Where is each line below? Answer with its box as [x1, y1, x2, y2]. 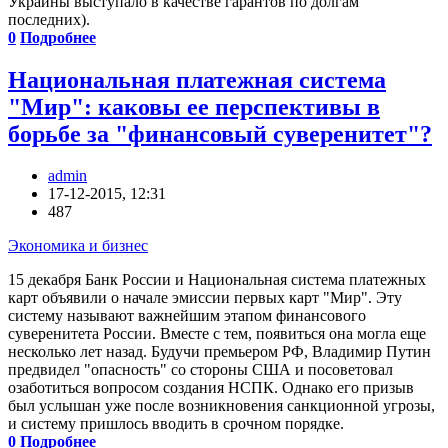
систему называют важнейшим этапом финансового [8, 307, 366, 325]
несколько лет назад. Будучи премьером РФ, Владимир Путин [8, 343, 431, 361]
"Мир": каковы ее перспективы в [8, 93, 380, 120]
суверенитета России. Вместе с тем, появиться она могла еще [8, 325, 426, 343]
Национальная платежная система [8, 66, 386, 93]
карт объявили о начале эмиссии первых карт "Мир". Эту [8, 289, 402, 307]
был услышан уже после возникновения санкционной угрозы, [8, 397, 435, 415]
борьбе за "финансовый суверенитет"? [8, 120, 432, 147]
